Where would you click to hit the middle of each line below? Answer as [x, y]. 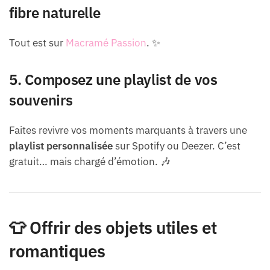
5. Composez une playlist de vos [113, 79]
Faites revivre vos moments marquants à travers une [128, 130]
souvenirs [41, 100]
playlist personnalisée [61, 146]
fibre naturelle [55, 12]
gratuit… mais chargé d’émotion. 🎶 [90, 161]
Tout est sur [37, 42]
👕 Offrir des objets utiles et [113, 227]
